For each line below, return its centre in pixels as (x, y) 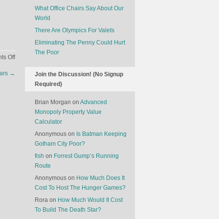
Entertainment (33, 115)
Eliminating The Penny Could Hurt (80, 43)
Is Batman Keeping (101, 134)
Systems (26, 125)
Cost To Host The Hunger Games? (80, 188)
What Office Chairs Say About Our (79, 8)
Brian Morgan (53, 102)
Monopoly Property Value (68, 112)
